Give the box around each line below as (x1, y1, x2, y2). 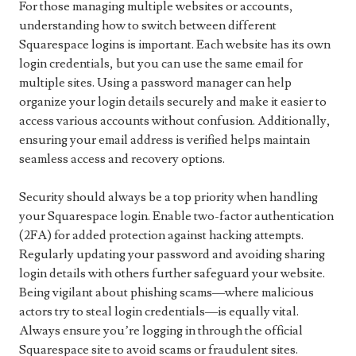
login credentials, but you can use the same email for (19, 56, 303, 72)
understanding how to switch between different (19, 17, 277, 34)
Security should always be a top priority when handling (19, 189, 318, 206)
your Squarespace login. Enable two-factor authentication (19, 208, 334, 225)
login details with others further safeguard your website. (19, 265, 325, 282)
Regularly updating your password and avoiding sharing (19, 246, 325, 263)
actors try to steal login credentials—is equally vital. (19, 304, 299, 320)
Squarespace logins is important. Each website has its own (19, 37, 331, 53)
